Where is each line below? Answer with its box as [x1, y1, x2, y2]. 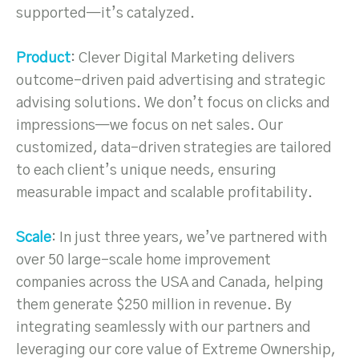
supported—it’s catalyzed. [16, 6, 195, 21]
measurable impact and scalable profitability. [16, 186, 313, 200]
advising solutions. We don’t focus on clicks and [16, 96, 330, 111]
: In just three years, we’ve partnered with [51, 231, 327, 245]
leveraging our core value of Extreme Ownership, [16, 343, 336, 357]
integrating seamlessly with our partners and [16, 321, 311, 335]
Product [16, 51, 71, 66]
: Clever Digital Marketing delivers [71, 51, 295, 66]
